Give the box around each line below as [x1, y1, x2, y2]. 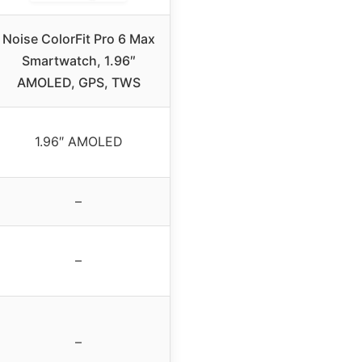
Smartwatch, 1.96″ [21, 52, 136, 69]
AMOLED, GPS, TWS [16, 74, 141, 90]
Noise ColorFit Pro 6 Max [2, 30, 155, 47]
